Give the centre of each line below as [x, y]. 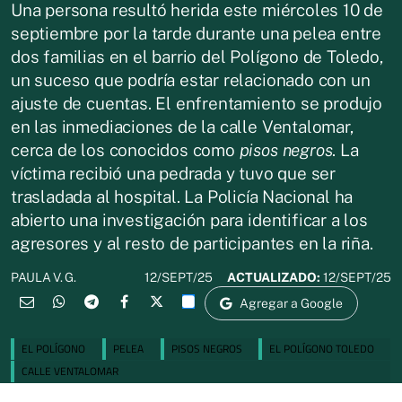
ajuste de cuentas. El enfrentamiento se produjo [197, 103]
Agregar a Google [291, 303]
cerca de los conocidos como [125, 149]
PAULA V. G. [44, 277]
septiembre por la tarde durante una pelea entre [197, 33]
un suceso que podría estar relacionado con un [191, 79]
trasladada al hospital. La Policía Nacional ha [182, 196]
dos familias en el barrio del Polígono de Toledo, [197, 56]
